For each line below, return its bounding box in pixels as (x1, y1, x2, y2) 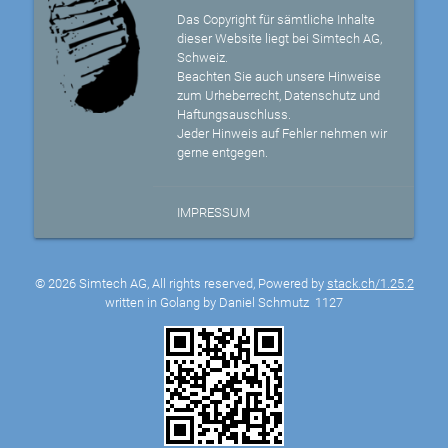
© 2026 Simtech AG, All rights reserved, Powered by (34, 276, 327, 292)
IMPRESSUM (177, 205, 251, 221)
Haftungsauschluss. (177, 107, 292, 123)
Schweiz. (177, 50, 229, 66)
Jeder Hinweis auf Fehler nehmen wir (177, 126, 388, 142)
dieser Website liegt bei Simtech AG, (177, 31, 383, 47)
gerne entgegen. (177, 145, 269, 161)
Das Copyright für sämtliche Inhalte (177, 12, 376, 28)
